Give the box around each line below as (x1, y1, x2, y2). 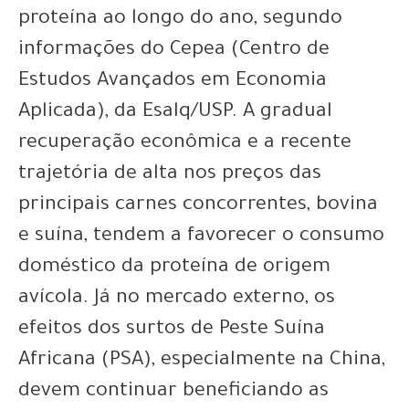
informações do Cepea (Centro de (18, 40, 330, 62)
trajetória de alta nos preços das (18, 164, 321, 186)
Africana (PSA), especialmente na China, (18, 351, 385, 372)
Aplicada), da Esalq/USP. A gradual (18, 102, 332, 124)
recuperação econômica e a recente (18, 133, 351, 155)
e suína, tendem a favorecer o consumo (18, 226, 384, 248)
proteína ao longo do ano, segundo (18, 9, 342, 31)
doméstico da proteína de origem (18, 257, 330, 279)
